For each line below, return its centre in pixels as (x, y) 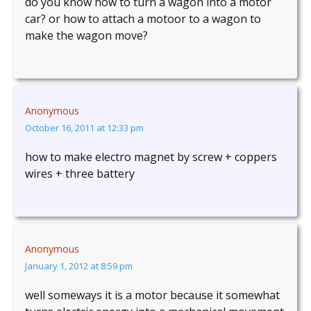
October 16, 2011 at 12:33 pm (84, 128)
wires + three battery (80, 174)
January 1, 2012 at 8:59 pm (79, 266)
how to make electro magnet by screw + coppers (151, 157)
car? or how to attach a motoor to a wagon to (143, 19)
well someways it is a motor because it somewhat (152, 295)
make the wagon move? (86, 36)
